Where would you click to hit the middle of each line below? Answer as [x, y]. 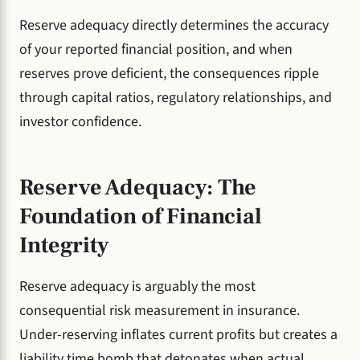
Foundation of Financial [141, 216]
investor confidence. [80, 122]
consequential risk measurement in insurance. [160, 311]
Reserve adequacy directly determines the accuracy [174, 26]
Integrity [64, 245]
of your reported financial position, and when [156, 50]
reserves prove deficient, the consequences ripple [169, 74]
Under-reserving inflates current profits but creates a [178, 335]
